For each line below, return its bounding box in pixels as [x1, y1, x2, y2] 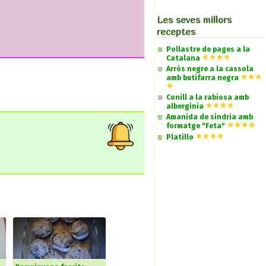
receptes [157, 25, 195, 37]
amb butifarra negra [166, 73, 239, 82]
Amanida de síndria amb [166, 112, 253, 121]
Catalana [166, 53, 200, 62]
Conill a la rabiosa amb [166, 93, 249, 102]
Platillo [166, 132, 194, 141]
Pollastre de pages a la [166, 45, 250, 53]
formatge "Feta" [166, 121, 225, 130]
